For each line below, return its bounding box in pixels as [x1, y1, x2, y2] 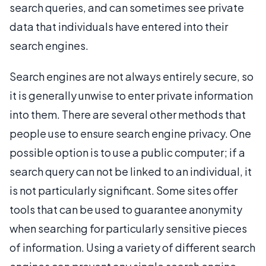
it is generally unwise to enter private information [9, 88, 253, 102]
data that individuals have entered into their [9, 20, 228, 33]
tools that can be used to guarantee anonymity [9, 202, 242, 216]
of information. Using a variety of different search [9, 240, 255, 254]
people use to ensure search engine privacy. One [9, 126, 251, 140]
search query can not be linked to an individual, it [9, 164, 252, 178]
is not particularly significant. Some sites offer [9, 183, 237, 197]
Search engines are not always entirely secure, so [9, 69, 254, 83]
